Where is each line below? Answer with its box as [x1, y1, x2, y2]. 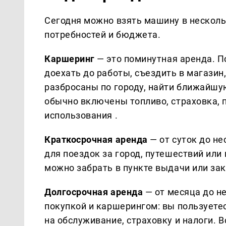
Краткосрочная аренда [44, 134, 148, 145]
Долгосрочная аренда [44, 186, 143, 197]
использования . [44, 109, 118, 121]
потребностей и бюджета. [44, 29, 161, 40]
